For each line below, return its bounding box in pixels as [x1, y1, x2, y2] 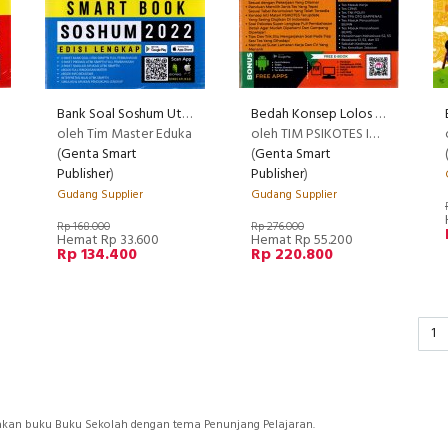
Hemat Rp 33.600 [57, 229, 159, 252]
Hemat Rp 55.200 [251, 229, 353, 252]
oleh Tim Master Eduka [57, 123, 192, 146]
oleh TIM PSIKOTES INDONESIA [251, 123, 369, 146]
